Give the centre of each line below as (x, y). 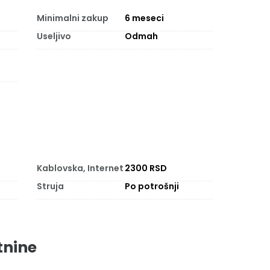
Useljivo (54, 36)
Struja (50, 186)
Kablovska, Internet (80, 168)
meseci (148, 18)
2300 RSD (146, 168)
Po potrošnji (152, 186)
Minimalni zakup (72, 18)
